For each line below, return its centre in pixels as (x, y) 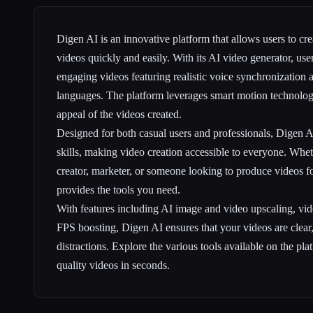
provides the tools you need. (118, 189)
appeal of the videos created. (119, 114)
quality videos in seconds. (113, 265)
